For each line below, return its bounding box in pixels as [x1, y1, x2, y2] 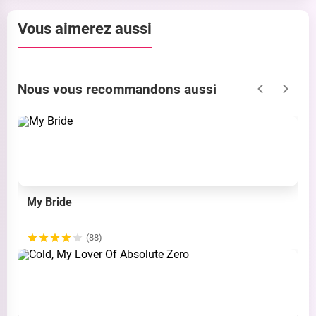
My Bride [27, 195, 72, 209]
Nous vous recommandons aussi [18, 80, 217, 97]
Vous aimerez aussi [18, 19, 152, 37]
